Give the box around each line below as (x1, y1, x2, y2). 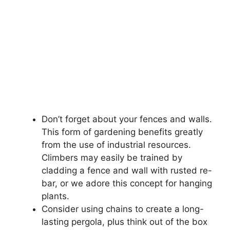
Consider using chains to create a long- (42, 203, 204, 214)
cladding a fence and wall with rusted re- (42, 165, 212, 176)
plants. (42, 190, 69, 201)
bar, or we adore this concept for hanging (42, 178, 212, 188)
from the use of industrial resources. (42, 139, 191, 150)
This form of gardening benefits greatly (42, 126, 203, 137)
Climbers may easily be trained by (42, 152, 182, 163)
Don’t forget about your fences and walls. (42, 113, 212, 124)
